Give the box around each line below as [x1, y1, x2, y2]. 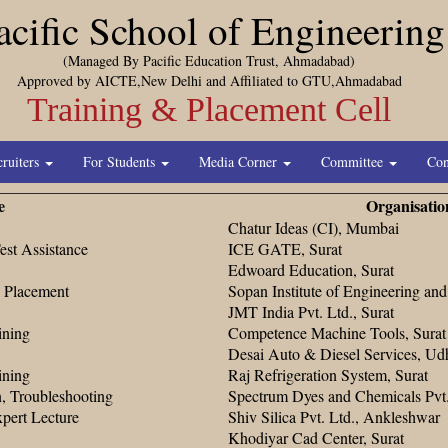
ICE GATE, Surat [228, 237, 342, 259]
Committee [321, 152, 387, 171]
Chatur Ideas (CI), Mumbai [228, 216, 399, 238]
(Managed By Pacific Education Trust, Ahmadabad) [63, 51, 355, 70]
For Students [83, 152, 159, 171]
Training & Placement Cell [27, 91, 391, 128]
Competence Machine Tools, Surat [228, 321, 446, 343]
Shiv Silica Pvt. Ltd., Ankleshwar [228, 405, 440, 427]
